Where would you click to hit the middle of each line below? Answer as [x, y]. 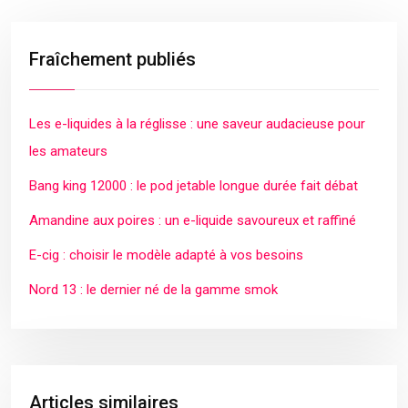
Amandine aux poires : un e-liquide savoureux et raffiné [193, 220]
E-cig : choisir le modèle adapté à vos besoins [166, 255]
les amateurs [68, 151]
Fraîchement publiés [112, 59]
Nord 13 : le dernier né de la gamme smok [153, 290]
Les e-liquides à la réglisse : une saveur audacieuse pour [197, 124]
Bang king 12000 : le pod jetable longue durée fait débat [194, 186]
